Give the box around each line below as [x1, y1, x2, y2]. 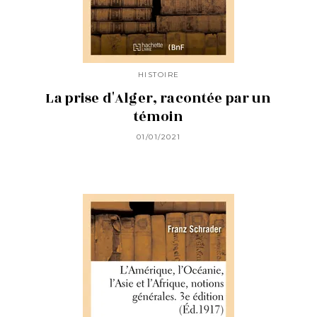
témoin [133, 107, 184, 127]
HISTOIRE [137, 69, 180, 79]
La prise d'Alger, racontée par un [45, 88, 272, 109]
